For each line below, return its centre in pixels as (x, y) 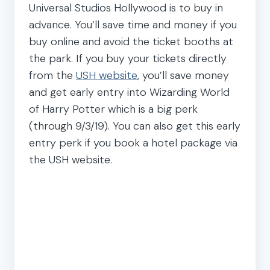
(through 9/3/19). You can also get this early (135, 126)
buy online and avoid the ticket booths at (131, 41)
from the (52, 75)
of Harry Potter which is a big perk (113, 109)
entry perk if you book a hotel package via (133, 143)
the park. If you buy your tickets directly (128, 58)
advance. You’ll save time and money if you (133, 24)
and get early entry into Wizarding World (129, 92)
